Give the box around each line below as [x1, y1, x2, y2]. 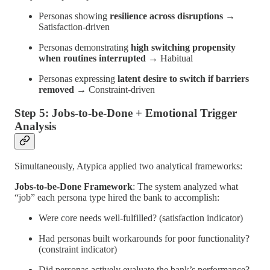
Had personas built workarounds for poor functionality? [39, 233, 250, 243]
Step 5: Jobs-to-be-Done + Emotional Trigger [14, 107, 237, 120]
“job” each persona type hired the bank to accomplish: [14, 192, 219, 202]
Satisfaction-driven [39, 22, 110, 33]
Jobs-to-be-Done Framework [14, 181, 133, 192]
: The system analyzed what [133, 181, 238, 192]
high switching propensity [131, 42, 236, 53]
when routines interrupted [39, 53, 146, 64]
